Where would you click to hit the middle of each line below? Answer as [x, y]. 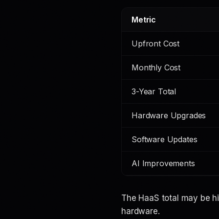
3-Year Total [154, 91]
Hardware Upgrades [169, 115]
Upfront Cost [156, 44]
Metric [144, 20]
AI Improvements [163, 163]
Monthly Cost [156, 67]
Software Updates [164, 139]
